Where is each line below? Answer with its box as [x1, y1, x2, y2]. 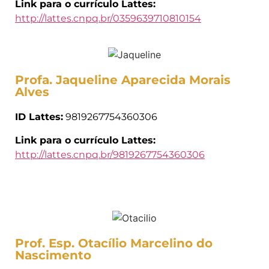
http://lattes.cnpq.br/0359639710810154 [15, 13, 201, 25]
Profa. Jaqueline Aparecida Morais [15, 73, 231, 88]
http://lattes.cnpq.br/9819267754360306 [15, 148, 205, 160]
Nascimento [15, 247, 91, 262]
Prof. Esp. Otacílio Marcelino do [15, 235, 213, 250]
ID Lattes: [15, 111, 63, 123]
